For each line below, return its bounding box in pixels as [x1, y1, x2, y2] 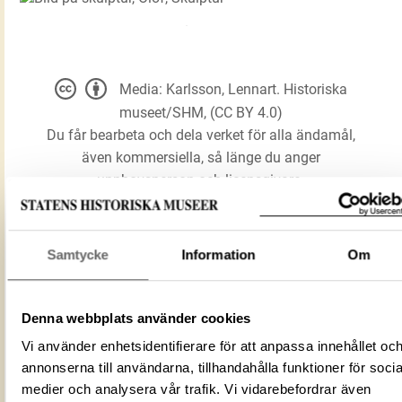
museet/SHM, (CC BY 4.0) [118, 104, 283, 122]
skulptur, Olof [152, 310, 236, 328]
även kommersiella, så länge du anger [81, 149, 320, 167]
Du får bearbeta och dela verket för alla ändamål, [46, 127, 355, 144]
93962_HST [152, 367, 225, 384]
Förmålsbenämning [22, 326, 149, 344]
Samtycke [47, 246, 109, 262]
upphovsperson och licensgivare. [97, 171, 305, 189]
